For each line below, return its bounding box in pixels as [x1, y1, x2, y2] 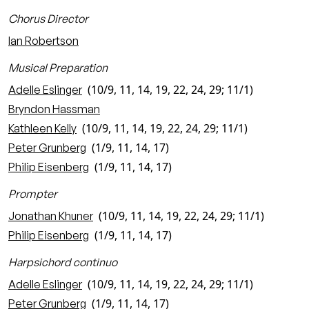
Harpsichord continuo [8, 255, 117, 269]
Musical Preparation [8, 61, 108, 74]
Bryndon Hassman [8, 102, 100, 116]
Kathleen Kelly [8, 121, 77, 135]
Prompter [8, 187, 57, 201]
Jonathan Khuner [8, 209, 93, 223]
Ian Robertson [8, 34, 79, 48]
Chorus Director [8, 12, 88, 26]
